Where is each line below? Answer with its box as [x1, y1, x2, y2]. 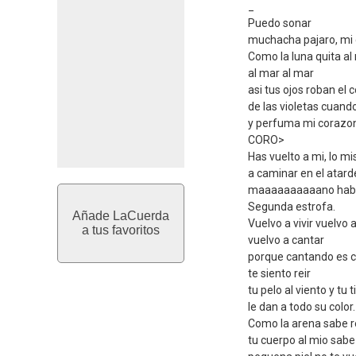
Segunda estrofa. [248, 200, 335, 213]
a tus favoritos [82, 223, 160, 237]
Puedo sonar [248, 17, 311, 29]
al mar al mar [248, 67, 314, 79]
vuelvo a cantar [248, 234, 324, 246]
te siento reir [248, 267, 311, 280]
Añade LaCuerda [72, 209, 169, 222]
